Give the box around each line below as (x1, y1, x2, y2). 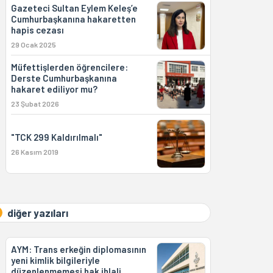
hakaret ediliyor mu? (10, 83, 97, 94)
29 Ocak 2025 (10, 40, 56, 49)
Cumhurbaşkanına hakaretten (10, 13, 136, 24)
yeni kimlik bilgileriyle (10, 255, 100, 266)
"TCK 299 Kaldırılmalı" (10, 132, 102, 143)
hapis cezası (10, 24, 64, 35)
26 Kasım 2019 (10, 147, 58, 156)
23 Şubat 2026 (10, 99, 59, 108)
